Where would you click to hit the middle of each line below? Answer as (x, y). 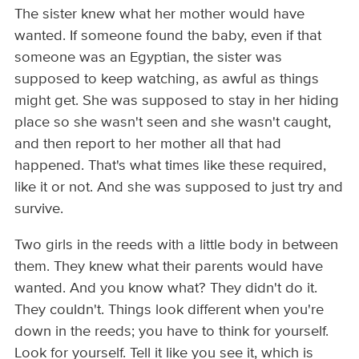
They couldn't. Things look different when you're (169, 311)
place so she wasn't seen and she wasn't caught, (173, 123)
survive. (39, 210)
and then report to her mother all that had (148, 145)
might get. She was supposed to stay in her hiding (177, 101)
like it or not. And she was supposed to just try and (179, 188)
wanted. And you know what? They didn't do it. (166, 289)
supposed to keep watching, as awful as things (167, 80)
